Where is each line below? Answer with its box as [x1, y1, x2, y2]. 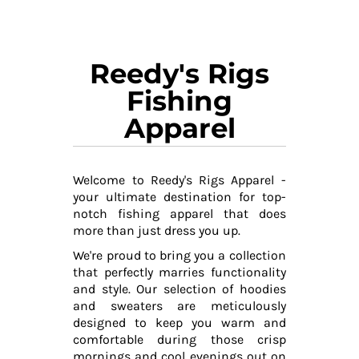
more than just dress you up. [73, 223, 241, 239]
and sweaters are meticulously [73, 298, 286, 314]
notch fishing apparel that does [73, 206, 286, 222]
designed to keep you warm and [73, 315, 286, 331]
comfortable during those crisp [73, 332, 286, 348]
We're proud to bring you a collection [73, 248, 286, 264]
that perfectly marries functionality [73, 264, 286, 280]
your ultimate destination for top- [73, 189, 286, 205]
